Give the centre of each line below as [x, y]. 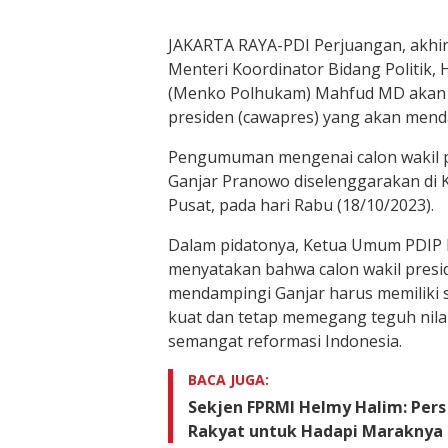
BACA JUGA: [228, 379]
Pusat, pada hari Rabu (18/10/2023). [301, 205]
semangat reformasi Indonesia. [285, 341]
